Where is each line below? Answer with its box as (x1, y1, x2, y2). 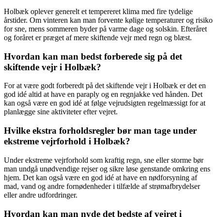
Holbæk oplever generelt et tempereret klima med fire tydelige (4, 7, 193, 15)
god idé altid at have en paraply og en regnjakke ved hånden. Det (4, 90, 202, 99)
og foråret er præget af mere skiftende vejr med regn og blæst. (4, 33, 192, 42)
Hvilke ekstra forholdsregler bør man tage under (4, 125, 197, 136)
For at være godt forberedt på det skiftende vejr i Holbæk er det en (4, 81, 206, 90)
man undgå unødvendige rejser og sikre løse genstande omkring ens (4, 164, 210, 173)
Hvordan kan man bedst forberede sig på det (4, 51, 182, 62)
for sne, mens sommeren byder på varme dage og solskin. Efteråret (4, 24, 207, 33)
